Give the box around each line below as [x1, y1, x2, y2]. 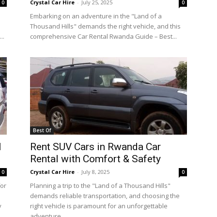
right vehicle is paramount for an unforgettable [30, 201, 168, 210]
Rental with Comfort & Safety [30, 153, 161, 165]
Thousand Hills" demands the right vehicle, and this [30, 22, 181, 31]
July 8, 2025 [81, 168, 109, 175]
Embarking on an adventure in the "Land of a [30, 12, 162, 20]
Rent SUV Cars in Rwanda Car [30, 141, 161, 153]
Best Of [33, 127, 51, 134]
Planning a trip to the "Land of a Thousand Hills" [30, 181, 170, 190]
